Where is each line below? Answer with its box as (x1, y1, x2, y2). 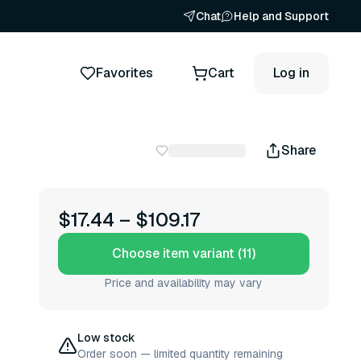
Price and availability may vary (105, 276, 263, 290)
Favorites (96, 64, 153, 81)
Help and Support (234, 9, 329, 23)
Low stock (77, 330, 135, 345)
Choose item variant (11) (112, 245, 255, 262)
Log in (273, 64, 309, 81)
